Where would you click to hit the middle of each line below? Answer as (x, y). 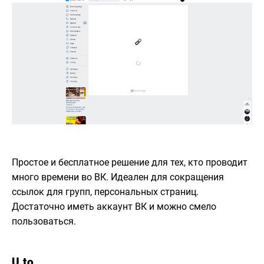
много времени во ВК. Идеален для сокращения (118, 177)
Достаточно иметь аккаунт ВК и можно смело (114, 207)
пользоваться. (44, 221)
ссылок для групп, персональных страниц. (105, 192)
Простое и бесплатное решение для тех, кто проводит (130, 162)
